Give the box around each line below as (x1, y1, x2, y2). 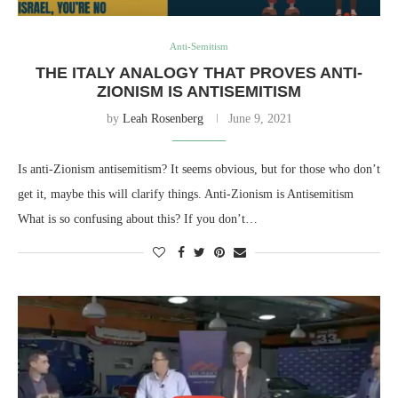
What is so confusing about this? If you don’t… (18, 211, 258, 226)
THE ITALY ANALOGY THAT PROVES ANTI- (36, 63, 362, 82)
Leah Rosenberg (122, 111, 203, 125)
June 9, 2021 (227, 111, 292, 125)
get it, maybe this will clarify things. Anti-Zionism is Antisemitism (18, 187, 354, 201)
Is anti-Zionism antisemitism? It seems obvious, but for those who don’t (18, 162, 380, 176)
